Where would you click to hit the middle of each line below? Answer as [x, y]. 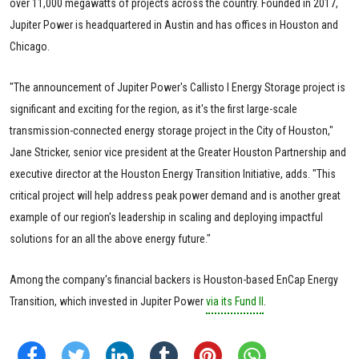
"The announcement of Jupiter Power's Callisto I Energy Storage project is [177, 88]
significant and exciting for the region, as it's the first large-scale [153, 109]
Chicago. [30, 47]
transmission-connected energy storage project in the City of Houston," [171, 131]
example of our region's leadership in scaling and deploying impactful [166, 218]
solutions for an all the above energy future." [110, 239]
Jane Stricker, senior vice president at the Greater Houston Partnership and [178, 153]
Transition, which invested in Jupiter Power [108, 302]
